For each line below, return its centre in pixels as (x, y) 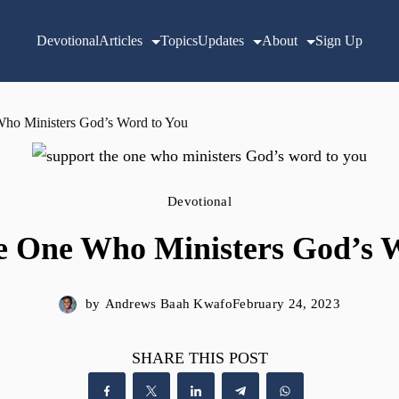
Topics (179, 41)
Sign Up (339, 41)
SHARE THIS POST (199, 358)
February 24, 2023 (286, 304)
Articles (121, 41)
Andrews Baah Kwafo (168, 304)
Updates (221, 41)
